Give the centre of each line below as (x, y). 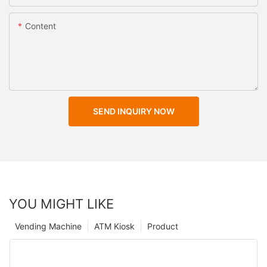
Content (41, 26)
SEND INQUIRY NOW (133, 111)
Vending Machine (48, 226)
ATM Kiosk (114, 226)
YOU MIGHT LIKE (61, 204)
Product (163, 226)
